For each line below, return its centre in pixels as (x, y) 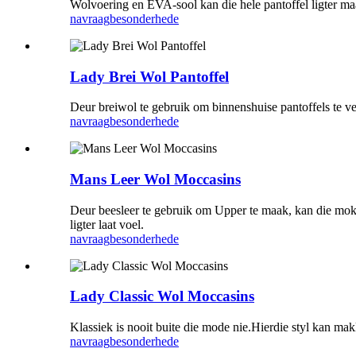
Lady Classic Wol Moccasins (162, 296)
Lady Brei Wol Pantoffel (149, 76)
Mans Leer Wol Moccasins (155, 180)
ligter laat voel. (107, 224)
